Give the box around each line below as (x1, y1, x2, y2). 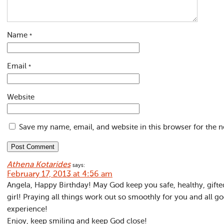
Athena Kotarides (7, 161, 70, 169)
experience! (7, 205, 47, 213)
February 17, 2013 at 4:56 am (7, 170, 112, 178)
